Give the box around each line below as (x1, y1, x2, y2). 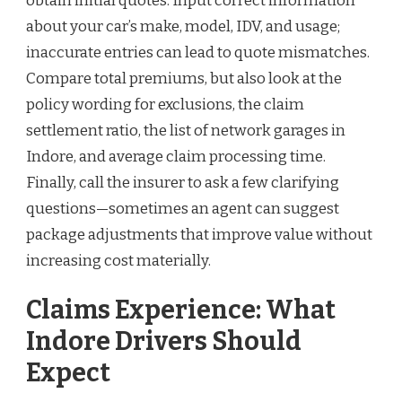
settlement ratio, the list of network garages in (26, 120, 345, 140)
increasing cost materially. (26, 250, 211, 270)
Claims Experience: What (26, 294, 336, 327)
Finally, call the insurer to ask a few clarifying (26, 172, 339, 192)
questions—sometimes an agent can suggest (26, 198, 339, 218)
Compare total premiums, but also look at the (26, 68, 342, 88)
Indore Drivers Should (26, 326, 301, 358)
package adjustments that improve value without (26, 224, 372, 244)
